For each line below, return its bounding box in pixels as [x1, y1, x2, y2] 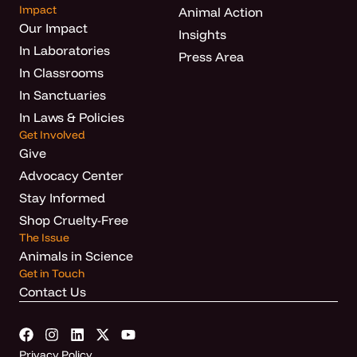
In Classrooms [19, 64, 104, 80]
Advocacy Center [19, 167, 124, 183]
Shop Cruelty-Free [19, 211, 128, 228]
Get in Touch [19, 265, 84, 280]
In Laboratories [19, 41, 110, 58]
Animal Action [178, 3, 263, 20]
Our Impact [19, 19, 88, 36]
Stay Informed [19, 189, 105, 206]
